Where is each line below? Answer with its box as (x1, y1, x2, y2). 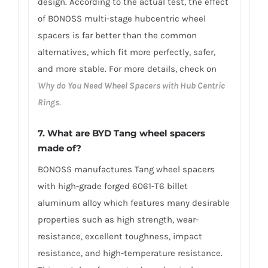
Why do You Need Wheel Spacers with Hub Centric (37, 80, 225, 91)
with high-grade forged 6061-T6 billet (37, 181, 188, 192)
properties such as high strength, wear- (37, 214, 199, 226)
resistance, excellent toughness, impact (37, 231, 202, 242)
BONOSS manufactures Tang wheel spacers (37, 164, 215, 175)
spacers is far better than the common (37, 29, 197, 41)
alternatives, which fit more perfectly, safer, (37, 46, 215, 57)
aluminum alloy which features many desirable (37, 197, 230, 209)
